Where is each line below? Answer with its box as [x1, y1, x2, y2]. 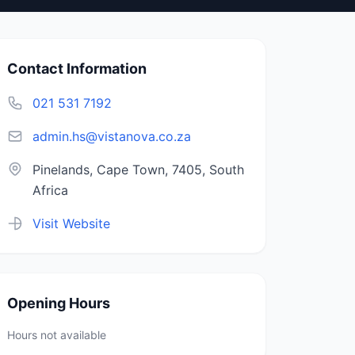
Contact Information [7, 60, 147, 77]
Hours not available [7, 328, 106, 342]
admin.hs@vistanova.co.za [32, 128, 191, 144]
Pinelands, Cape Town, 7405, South [32, 162, 244, 177]
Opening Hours [7, 295, 110, 311]
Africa [32, 182, 68, 198]
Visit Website [32, 216, 110, 231]
